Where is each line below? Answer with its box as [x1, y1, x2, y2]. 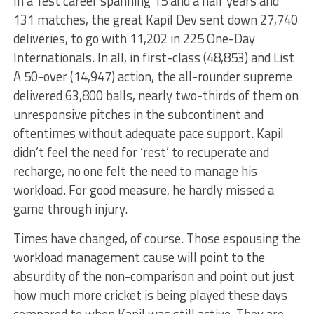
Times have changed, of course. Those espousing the [13, 228, 301, 248]
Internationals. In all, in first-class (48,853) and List [13, 48, 294, 67]
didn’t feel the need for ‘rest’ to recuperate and [13, 142, 269, 162]
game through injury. [13, 199, 128, 219]
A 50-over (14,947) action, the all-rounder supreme [13, 67, 292, 86]
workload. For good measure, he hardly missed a [13, 180, 274, 200]
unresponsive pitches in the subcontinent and [13, 104, 264, 124]
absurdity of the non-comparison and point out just [13, 266, 294, 286]
